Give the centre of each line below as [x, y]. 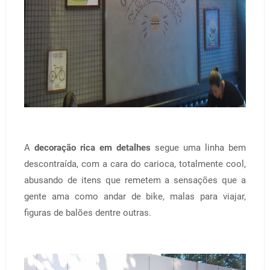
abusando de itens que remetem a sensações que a [135, 180]
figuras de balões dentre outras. [87, 212]
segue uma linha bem [199, 147]
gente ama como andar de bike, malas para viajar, [135, 196]
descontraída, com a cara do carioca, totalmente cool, [135, 164]
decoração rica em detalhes [93, 147]
